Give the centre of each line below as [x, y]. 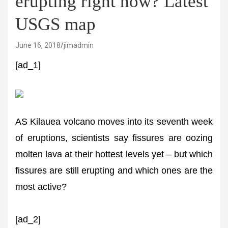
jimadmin [79, 45]
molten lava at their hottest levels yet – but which [114, 154]
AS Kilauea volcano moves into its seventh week [114, 122]
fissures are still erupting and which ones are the [114, 170]
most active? [41, 187]
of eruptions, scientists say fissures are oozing [114, 138]
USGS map [55, 24]
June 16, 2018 [38, 45]
